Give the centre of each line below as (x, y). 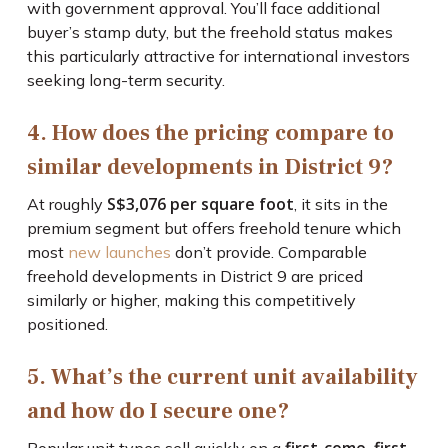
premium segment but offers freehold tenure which (213, 228)
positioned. (67, 324)
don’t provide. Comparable (268, 252)
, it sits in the (340, 204)
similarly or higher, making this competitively (191, 300)
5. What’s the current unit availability (222, 377)
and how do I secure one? (157, 411)
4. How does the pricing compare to (210, 133)
